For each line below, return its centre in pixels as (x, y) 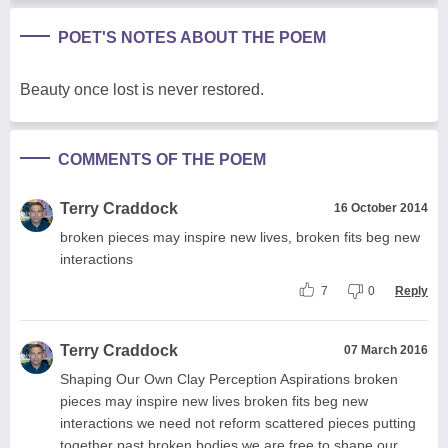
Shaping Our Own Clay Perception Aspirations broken (229, 378)
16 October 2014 (381, 207)
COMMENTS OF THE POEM (162, 159)
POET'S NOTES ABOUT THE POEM (192, 37)
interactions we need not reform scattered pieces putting (238, 422)
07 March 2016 (386, 349)
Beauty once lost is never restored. (142, 89)
